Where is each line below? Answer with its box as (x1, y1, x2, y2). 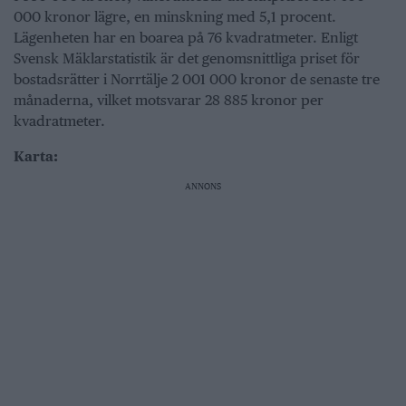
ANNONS (185, 179, 221, 191)
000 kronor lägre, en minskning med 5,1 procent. (14, 7, 336, 25)
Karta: (14, 147, 58, 165)
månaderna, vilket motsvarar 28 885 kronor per (14, 91, 324, 109)
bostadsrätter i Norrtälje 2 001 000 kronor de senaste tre (14, 70, 380, 88)
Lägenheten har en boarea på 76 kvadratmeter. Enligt (14, 28, 358, 46)
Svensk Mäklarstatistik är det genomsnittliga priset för (14, 49, 360, 67)
